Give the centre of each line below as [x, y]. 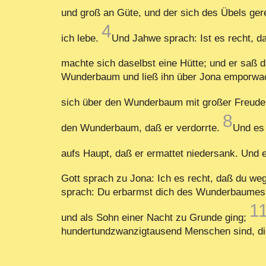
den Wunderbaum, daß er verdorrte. [142, 127]
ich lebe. [81, 38]
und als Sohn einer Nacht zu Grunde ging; [155, 217]
